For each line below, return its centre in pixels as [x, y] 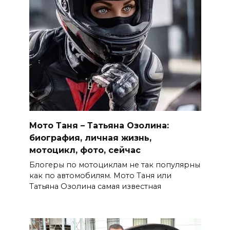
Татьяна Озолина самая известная [95, 186]
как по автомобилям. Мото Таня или [100, 175]
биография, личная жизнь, [90, 138]
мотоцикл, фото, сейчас [85, 150]
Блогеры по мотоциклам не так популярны [114, 165]
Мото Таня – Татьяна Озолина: [99, 125]
